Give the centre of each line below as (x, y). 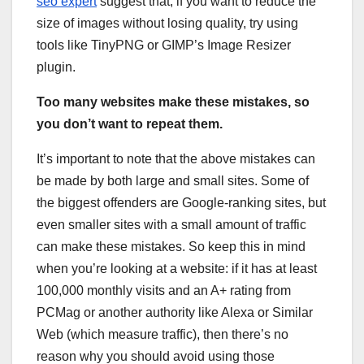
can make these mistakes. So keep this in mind (171, 246)
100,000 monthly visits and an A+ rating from (164, 290)
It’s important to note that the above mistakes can (176, 158)
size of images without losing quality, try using (167, 23)
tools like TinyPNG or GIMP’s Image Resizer (164, 45)
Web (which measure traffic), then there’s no (162, 334)
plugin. (56, 67)
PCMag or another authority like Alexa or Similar (175, 312)
